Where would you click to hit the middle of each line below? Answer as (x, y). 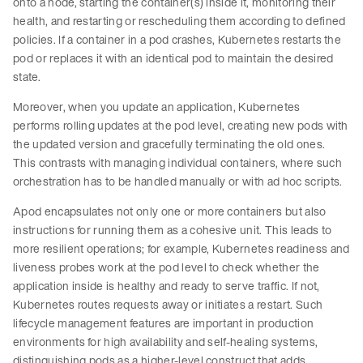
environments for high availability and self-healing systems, (166, 342)
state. (28, 77)
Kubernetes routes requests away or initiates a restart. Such (168, 305)
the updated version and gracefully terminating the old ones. (169, 144)
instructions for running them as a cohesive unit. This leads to (173, 230)
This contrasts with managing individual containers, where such (177, 163)
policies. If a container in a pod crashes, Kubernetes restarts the (177, 40)
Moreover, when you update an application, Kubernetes (157, 107)
